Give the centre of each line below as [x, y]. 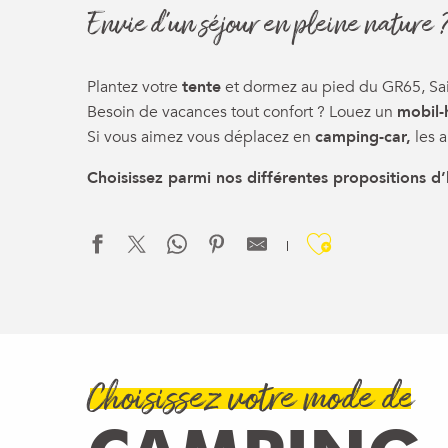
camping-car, [363, 137]
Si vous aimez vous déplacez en [201, 137]
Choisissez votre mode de [250, 401]
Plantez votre [134, 87]
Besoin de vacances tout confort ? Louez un [242, 112]
